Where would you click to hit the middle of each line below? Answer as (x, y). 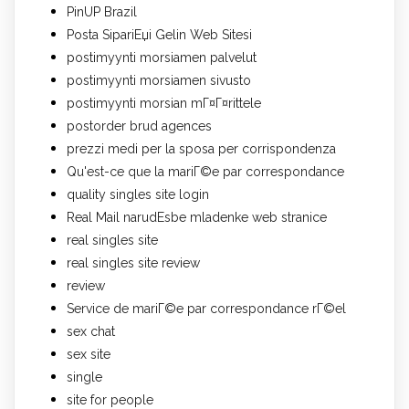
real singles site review (133, 262)
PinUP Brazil (102, 11)
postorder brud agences (139, 126)
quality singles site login (138, 194)
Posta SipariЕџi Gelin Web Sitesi (159, 34)
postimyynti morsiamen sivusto (159, 80)
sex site (89, 354)
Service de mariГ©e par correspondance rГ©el (206, 308)
